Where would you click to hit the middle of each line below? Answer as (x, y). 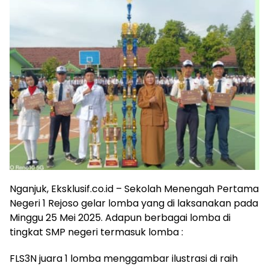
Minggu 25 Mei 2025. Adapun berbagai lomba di (120, 218)
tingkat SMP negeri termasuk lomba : (96, 232)
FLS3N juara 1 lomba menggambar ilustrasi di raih (124, 259)
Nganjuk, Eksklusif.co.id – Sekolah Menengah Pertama (134, 189)
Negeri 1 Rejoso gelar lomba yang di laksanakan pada (134, 204)
